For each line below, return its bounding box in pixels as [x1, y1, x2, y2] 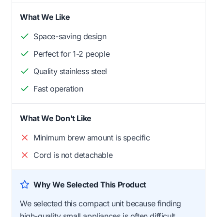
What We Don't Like [20, 113, 92, 123]
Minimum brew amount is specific [33, 132, 150, 142]
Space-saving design [33, 31, 107, 41]
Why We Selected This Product [33, 179, 146, 189]
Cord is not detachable [33, 150, 113, 160]
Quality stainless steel [33, 66, 107, 76]
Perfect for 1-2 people [33, 48, 110, 59]
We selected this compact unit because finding [20, 198, 182, 208]
